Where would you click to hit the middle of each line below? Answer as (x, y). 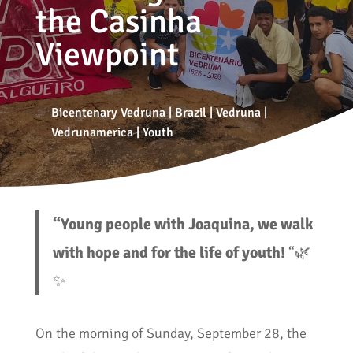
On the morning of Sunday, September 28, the (171, 333)
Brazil (190, 112)
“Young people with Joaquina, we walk (183, 225)
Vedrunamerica (92, 132)
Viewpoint (107, 54)
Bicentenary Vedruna (108, 112)
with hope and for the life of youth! (169, 253)
